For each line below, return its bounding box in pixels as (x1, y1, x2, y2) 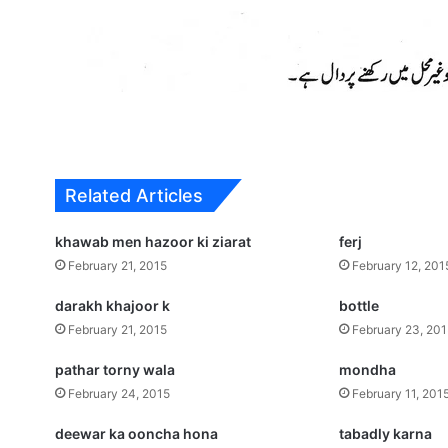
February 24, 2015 (68, 386, 171, 401)
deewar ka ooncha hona (55, 425, 219, 442)
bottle (339, 297, 380, 314)
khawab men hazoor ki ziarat (55, 233, 252, 250)
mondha (339, 361, 397, 378)
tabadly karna (339, 425, 433, 442)
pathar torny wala (55, 361, 176, 378)
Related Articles (65, 185, 204, 206)
